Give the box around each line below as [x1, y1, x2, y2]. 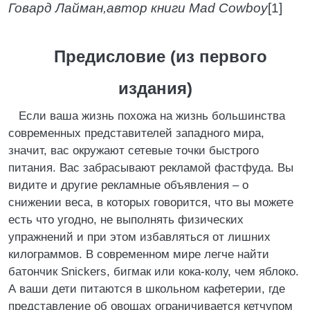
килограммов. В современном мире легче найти [8, 248, 269, 261]
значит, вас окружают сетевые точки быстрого [8, 144, 259, 157]
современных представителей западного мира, [8, 127, 264, 140]
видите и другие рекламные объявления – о [8, 179, 248, 192]
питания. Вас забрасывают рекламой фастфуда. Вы [8, 161, 293, 174]
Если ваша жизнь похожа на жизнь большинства [19, 109, 285, 122]
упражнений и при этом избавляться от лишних [8, 230, 271, 244]
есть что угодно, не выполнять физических [8, 213, 244, 226]
